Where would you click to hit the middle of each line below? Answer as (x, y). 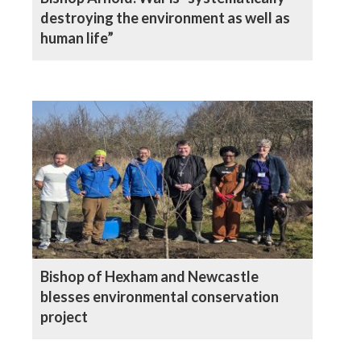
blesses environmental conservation (160, 297)
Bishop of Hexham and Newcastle (149, 277)
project (64, 317)
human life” (77, 37)
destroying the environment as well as (165, 17)
